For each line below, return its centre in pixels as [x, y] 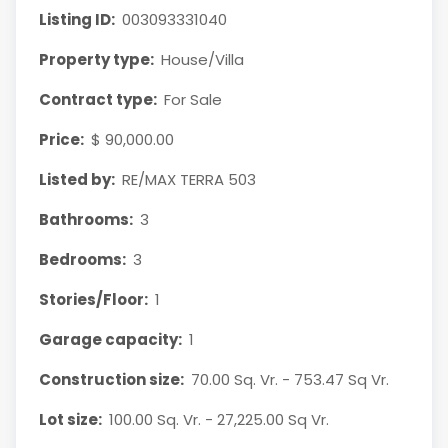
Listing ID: [76, 19]
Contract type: [97, 99]
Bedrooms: [82, 259]
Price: [61, 139]
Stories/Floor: [93, 299]
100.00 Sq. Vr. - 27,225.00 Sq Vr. [219, 419]
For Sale [193, 99]
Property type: [96, 59]
